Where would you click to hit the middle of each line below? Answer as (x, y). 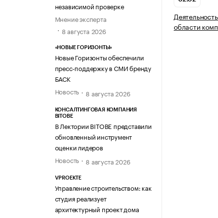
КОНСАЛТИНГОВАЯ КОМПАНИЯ (96, 109)
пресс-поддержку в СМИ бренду (103, 68)
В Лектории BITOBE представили (103, 125)
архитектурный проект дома (97, 209)
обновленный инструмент (93, 136)
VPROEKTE (68, 178)
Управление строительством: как (103, 187)
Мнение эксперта (81, 18)
